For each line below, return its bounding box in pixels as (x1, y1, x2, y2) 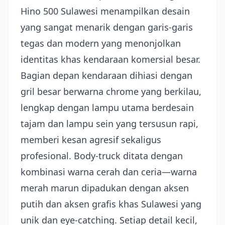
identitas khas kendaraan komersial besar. (21, 53, 200, 65)
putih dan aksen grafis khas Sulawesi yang (21, 198, 201, 210)
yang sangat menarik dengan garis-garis (21, 21, 193, 33)
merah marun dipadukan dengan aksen (21, 182, 189, 194)
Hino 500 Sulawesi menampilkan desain (21, 5, 190, 17)
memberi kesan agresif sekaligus (21, 134, 161, 146)
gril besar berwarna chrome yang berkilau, (21, 85, 201, 97)
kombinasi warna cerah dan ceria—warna (21, 166, 197, 178)
